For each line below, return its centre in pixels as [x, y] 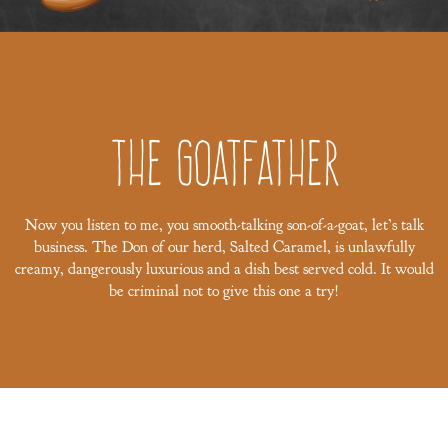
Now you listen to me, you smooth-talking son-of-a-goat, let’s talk [224, 225]
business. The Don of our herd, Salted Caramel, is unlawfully [224, 247]
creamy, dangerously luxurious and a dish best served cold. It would [224, 269]
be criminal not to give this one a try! [224, 291]
